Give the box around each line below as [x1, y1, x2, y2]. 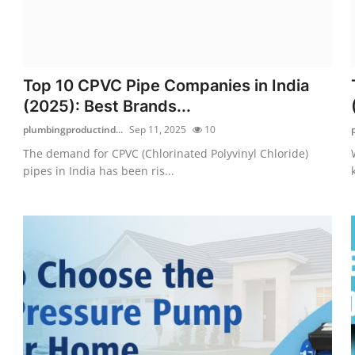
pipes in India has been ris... [23, 162, 175, 178]
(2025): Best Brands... [23, 96, 192, 116]
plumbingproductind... [23, 122, 124, 136]
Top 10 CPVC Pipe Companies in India [23, 75, 310, 95]
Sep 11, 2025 [129, 122, 187, 136]
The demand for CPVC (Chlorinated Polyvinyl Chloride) [23, 145, 309, 161]
